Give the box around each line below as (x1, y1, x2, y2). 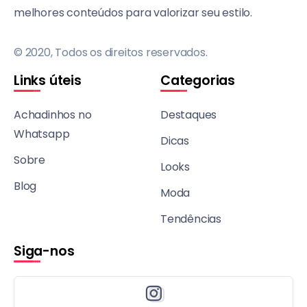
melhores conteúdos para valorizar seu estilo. (14, 4, 252, 21)
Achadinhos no (14, 106, 92, 123)
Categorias (160, 71, 235, 90)
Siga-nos (14, 241, 75, 260)
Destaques (160, 106, 217, 123)
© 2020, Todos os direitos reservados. (14, 44, 208, 60)
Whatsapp (14, 125, 70, 142)
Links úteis (14, 71, 82, 90)
